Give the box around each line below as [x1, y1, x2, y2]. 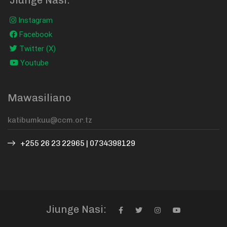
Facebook [17, 29, 52, 39]
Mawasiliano [8, 91, 71, 104]
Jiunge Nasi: [46, 203, 106, 215]
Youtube [18, 58, 49, 67]
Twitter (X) [17, 44, 56, 53]
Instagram [16, 15, 53, 25]
